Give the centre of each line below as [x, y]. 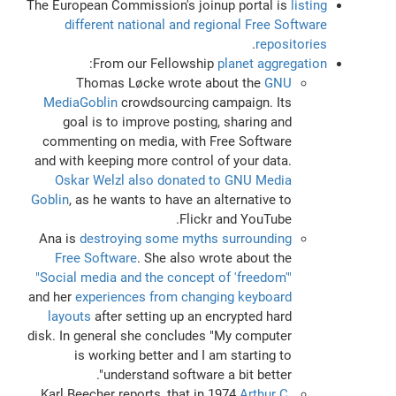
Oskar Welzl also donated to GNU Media [173, 180]
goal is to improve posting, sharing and [177, 122]
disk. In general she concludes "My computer [159, 335]
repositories [291, 44]
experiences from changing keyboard [183, 297]
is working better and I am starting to [183, 355]
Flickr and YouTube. [235, 219]
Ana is [59, 238]
